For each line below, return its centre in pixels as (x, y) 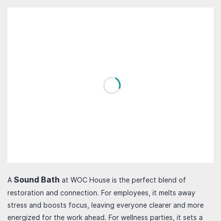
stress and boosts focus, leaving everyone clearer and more (106, 205)
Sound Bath (38, 180)
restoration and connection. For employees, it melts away (101, 193)
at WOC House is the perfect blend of (124, 180)
